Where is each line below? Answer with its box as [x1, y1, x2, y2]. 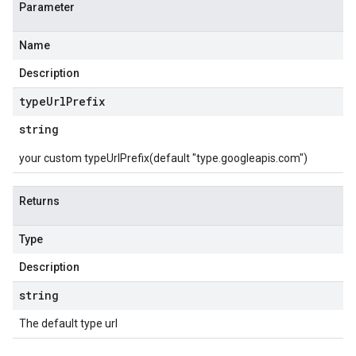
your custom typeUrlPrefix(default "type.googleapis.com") [19, 152, 308, 164]
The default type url [19, 317, 118, 330]
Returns [19, 195, 60, 207]
